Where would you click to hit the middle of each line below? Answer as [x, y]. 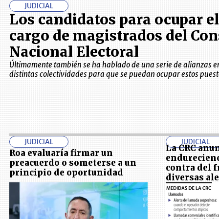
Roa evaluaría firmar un [61, 153]
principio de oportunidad [66, 172]
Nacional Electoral [74, 52]
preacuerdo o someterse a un [73, 163]
